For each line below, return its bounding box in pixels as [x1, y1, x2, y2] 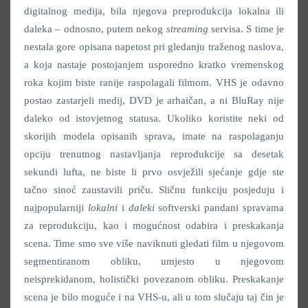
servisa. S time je [211, 23, 285, 35]
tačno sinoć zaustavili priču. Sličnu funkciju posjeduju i [24, 184, 284, 196]
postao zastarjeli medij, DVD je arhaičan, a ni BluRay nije [24, 95, 284, 107]
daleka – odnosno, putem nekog [24, 23, 166, 35]
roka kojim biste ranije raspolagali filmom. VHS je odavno [24, 77, 284, 89]
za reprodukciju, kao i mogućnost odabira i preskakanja [24, 220, 284, 232]
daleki [128, 202, 155, 214]
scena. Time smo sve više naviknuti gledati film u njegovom [24, 238, 284, 250]
